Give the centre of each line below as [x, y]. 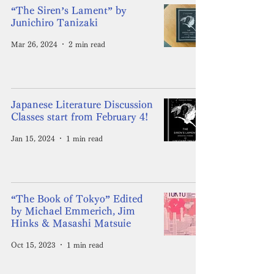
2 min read [87, 44]
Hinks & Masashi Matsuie [71, 223]
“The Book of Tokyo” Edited [77, 199]
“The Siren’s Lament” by [69, 10]
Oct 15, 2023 [33, 245]
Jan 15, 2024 [33, 138]
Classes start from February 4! [80, 117]
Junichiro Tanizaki [54, 23]
